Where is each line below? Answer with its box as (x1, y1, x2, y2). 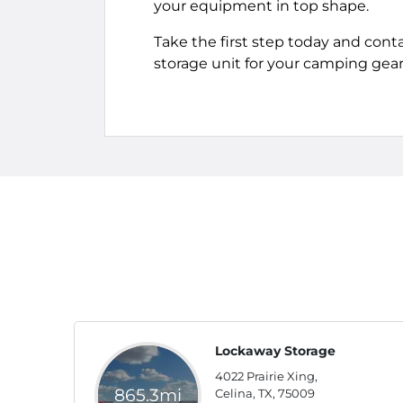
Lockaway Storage (215, 343, 336, 359)
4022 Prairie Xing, (215, 369, 318, 383)
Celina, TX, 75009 (215, 386, 315, 400)
